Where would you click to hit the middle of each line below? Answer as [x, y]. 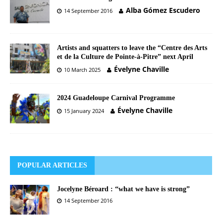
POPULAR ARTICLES [52, 165]
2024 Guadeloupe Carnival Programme [116, 98]
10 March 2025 [82, 69]
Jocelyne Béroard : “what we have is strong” [123, 189]
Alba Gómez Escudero [163, 10]
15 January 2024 [84, 111]
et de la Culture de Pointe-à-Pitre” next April [125, 56]
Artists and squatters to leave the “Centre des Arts [132, 48]
